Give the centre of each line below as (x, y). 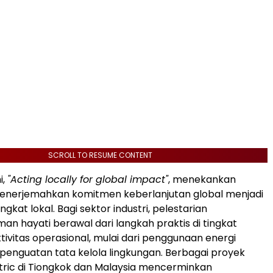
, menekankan (202, 179)
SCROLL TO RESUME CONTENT (100, 155)
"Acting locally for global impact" (88, 179)
